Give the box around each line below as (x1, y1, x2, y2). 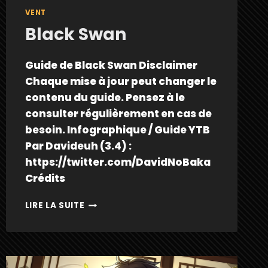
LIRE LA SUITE (25, 200, 85, 212)
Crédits (25, 171, 65, 186)
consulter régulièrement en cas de (25, 106, 212, 121)
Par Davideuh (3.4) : (25, 139, 132, 154)
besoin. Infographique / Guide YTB (25, 123, 210, 138)
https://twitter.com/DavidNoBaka (25, 155, 211, 170)
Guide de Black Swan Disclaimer (25, 58, 197, 73)
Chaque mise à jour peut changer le (25, 74, 217, 89)
